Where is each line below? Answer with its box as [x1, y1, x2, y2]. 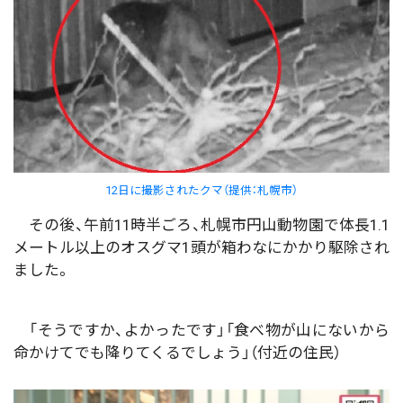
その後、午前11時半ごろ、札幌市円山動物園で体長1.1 [13, 215, 390, 234]
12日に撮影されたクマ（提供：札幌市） [105, 183, 298, 197]
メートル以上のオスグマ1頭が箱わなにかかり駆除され [13, 237, 390, 256]
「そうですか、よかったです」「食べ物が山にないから [13, 320, 390, 339]
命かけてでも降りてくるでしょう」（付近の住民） [13, 343, 341, 362]
